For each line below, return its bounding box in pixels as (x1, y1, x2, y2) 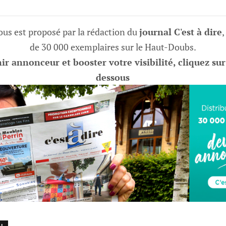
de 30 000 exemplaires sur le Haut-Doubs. (29, 41, 196, 53)
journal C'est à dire (139, 26, 222, 38)
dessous (96, 71, 130, 84)
